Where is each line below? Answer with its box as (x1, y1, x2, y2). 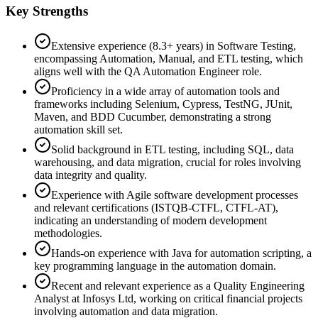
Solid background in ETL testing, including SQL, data (51, 143, 294, 155)
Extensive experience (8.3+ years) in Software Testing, (51, 39, 296, 52)
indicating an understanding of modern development (34, 214, 267, 226)
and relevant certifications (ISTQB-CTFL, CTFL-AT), (34, 201, 278, 214)
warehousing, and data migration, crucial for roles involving (34, 155, 301, 168)
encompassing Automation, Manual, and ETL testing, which (34, 52, 303, 65)
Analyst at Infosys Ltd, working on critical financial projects (34, 292, 302, 305)
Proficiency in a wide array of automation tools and (51, 84, 280, 97)
